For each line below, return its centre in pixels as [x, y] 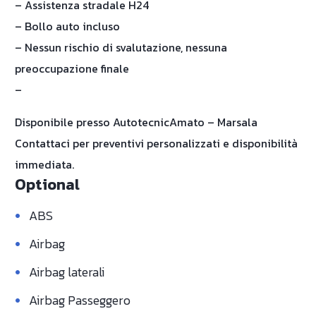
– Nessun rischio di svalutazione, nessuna [121, 47]
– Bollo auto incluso [67, 26]
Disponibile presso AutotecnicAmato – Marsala [136, 122]
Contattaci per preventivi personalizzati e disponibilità [156, 143]
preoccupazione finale [72, 68]
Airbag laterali [67, 272]
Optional [47, 184]
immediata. [44, 164]
